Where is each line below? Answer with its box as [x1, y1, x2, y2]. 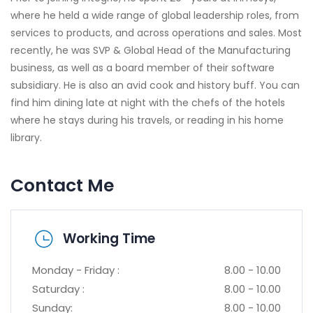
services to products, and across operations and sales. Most [10, 25, 302, 40]
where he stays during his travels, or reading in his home [10, 112, 284, 127]
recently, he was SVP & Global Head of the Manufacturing [10, 43, 291, 57]
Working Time [63, 228, 155, 248]
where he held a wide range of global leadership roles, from [10, 8, 299, 22]
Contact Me [10, 173, 114, 198]
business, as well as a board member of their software [10, 60, 275, 75]
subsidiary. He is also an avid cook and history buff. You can [10, 78, 300, 92]
